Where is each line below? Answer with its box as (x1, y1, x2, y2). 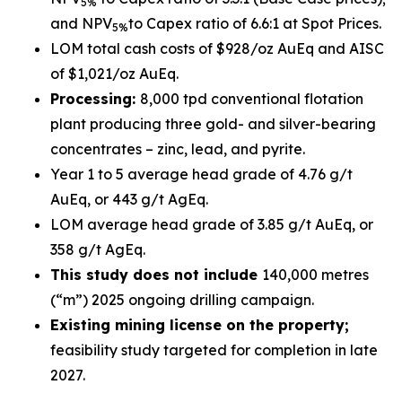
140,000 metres (262, 266, 369, 284)
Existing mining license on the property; (50, 316, 349, 334)
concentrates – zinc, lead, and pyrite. (50, 140, 305, 158)
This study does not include (50, 266, 262, 284)
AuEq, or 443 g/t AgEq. (50, 190, 208, 208)
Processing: (50, 90, 140, 108)
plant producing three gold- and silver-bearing (50, 115, 376, 133)
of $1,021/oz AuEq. (50, 65, 179, 83)
